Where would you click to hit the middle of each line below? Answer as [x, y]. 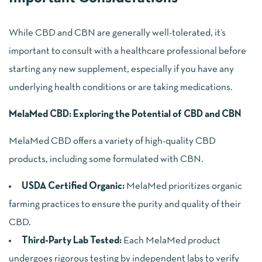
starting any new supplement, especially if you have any [121, 70]
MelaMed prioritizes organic [183, 187]
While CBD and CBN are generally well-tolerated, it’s [117, 33]
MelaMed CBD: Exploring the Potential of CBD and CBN [125, 115]
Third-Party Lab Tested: [72, 241]
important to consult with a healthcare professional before [127, 51]
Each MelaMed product [171, 241]
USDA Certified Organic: [73, 187]
